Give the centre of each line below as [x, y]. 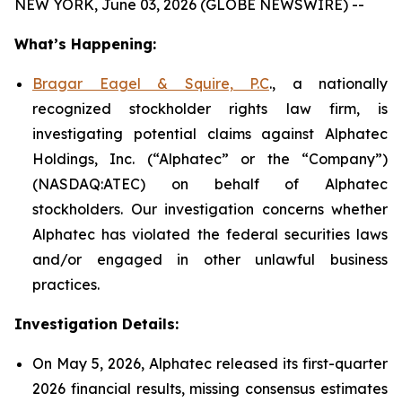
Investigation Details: [96, 324]
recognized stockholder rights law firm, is [210, 109]
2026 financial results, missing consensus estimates [210, 389]
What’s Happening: [85, 44]
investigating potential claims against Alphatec [210, 134]
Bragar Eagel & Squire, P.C [151, 83]
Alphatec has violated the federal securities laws [210, 234]
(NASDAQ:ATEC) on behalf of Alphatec [210, 184]
